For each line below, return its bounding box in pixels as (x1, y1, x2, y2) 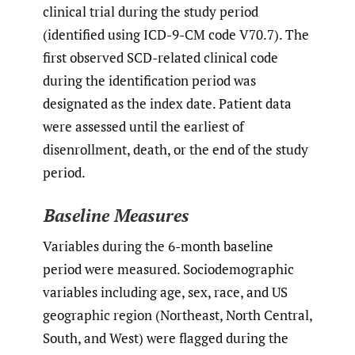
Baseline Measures (43, 204, 189, 227)
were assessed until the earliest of (43, 116, 244, 136)
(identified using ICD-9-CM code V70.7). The (43, 25, 309, 44)
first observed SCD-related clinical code (43, 48, 278, 67)
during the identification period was (43, 71, 256, 90)
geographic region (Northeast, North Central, (43, 305, 312, 324)
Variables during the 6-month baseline (43, 236, 273, 255)
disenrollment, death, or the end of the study (43, 139, 308, 158)
